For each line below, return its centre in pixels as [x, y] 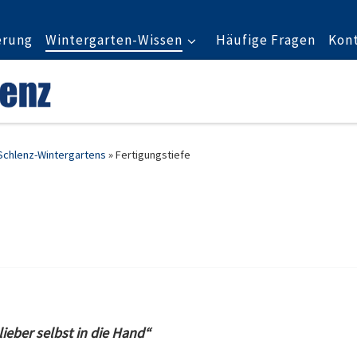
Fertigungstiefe [153, 155]
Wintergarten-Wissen [114, 40]
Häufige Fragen [265, 40]
